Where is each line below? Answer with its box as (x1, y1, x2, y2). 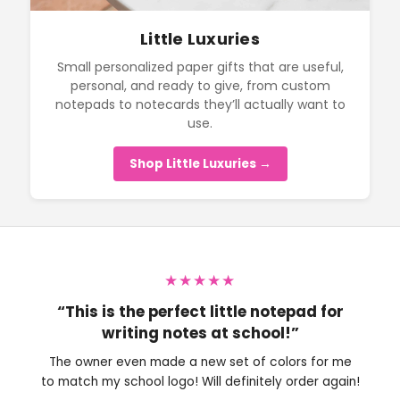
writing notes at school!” (101, 322, 299, 345)
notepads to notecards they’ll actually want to (54, 95, 346, 113)
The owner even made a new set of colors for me (48, 353, 352, 371)
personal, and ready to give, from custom (70, 76, 330, 95)
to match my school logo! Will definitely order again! (40, 372, 360, 390)
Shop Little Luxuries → (129, 154, 271, 172)
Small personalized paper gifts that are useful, (56, 57, 344, 76)
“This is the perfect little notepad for (56, 301, 344, 323)
